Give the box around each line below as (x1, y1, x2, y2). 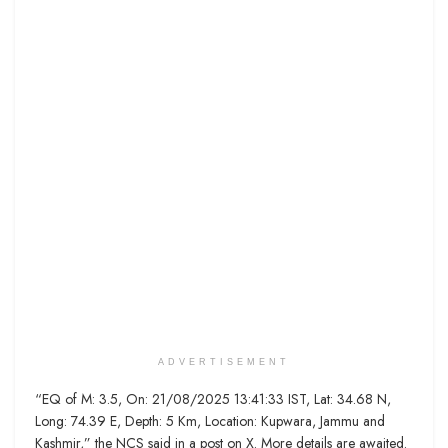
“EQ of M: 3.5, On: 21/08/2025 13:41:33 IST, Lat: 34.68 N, (35, 388, 391, 409)
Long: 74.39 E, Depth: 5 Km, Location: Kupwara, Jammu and (35, 410, 385, 431)
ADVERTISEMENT (158, 356, 290, 367)
